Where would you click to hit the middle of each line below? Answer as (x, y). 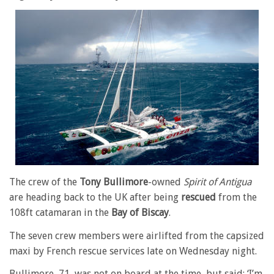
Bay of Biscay (140, 213)
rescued (198, 197)
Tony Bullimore (114, 182)
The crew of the (44, 182)
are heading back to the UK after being (95, 197)
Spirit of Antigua (217, 182)
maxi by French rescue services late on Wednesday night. (133, 251)
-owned (166, 182)
